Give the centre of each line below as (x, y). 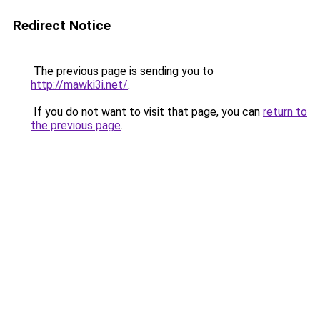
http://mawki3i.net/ (79, 85)
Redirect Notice (62, 25)
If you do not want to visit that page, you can (147, 112)
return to (285, 112)
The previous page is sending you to (122, 71)
